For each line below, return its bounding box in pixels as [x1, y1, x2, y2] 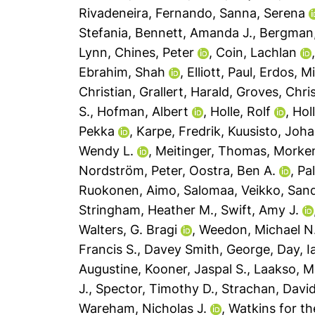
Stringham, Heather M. [79, 202, 214, 217]
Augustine [79, 262, 139, 276]
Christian [79, 84, 133, 99]
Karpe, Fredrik [136, 124, 221, 139]
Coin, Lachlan [216, 45, 297, 60]
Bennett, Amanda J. [135, 25, 253, 40]
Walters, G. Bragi [79, 222, 178, 237]
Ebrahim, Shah [79, 65, 166, 79]
